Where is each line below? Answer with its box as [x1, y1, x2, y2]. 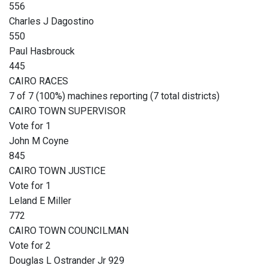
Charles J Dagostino [9, 16, 94, 28]
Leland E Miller [9, 195, 71, 207]
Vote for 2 [9, 240, 51, 252]
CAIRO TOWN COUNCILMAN [9, 225, 129, 237]
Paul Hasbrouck [9, 45, 75, 57]
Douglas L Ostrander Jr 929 [9, 255, 124, 267]
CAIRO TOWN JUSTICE [9, 165, 105, 177]
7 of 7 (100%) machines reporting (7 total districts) [9, 90, 220, 102]
